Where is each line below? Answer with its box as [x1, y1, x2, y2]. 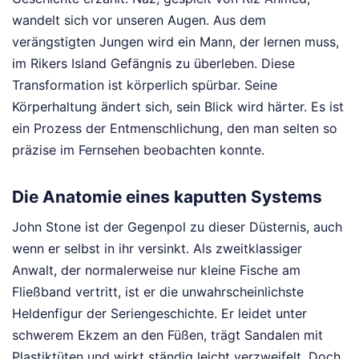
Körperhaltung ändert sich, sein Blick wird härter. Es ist [12, 99, 344, 115]
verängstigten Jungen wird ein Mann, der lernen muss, [12, 34, 339, 50]
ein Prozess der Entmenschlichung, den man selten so [12, 120, 337, 136]
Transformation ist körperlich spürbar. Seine [12, 77, 277, 93]
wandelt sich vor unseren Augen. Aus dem [12, 12, 266, 28]
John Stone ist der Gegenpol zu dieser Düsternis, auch [12, 218, 342, 235]
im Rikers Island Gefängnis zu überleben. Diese [12, 55, 295, 71]
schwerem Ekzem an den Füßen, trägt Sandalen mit [12, 326, 323, 343]
